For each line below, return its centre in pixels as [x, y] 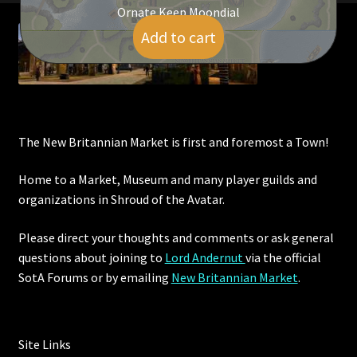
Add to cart [178, 37]
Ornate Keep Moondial [178, 12]
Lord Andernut [205, 257]
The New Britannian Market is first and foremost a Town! [173, 141]
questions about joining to [91, 257]
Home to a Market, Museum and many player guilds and [167, 180]
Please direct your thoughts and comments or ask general [176, 237]
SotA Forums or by [69, 277]
